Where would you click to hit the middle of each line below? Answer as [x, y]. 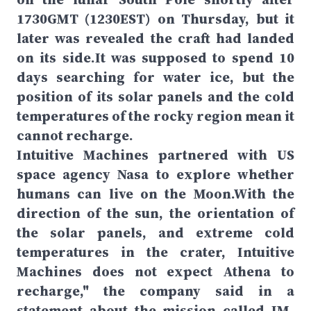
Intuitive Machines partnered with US [155, 155]
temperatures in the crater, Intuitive [155, 252]
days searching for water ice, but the [155, 77]
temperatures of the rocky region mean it [155, 116]
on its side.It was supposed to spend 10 [155, 58]
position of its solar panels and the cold [155, 96]
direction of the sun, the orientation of [155, 213]
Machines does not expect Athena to [155, 271]
